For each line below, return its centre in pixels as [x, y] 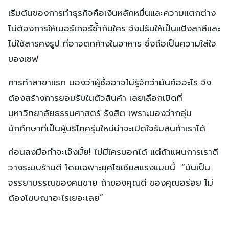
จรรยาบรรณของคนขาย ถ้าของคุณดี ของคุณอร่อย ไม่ [111, 182]
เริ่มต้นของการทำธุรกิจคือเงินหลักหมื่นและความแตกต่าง [112, 13]
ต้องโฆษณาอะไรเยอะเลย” [56, 198]
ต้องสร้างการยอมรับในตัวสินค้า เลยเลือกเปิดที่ [95, 97]
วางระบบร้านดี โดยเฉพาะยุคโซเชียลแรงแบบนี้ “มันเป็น [109, 167]
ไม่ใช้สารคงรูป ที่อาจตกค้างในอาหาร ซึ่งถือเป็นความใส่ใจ [112, 43]
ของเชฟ [23, 59]
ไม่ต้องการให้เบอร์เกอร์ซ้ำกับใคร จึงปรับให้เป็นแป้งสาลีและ [114, 28]
